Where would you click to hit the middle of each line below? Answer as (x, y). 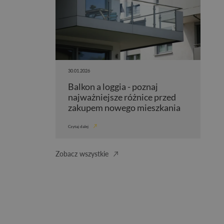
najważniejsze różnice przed (122, 97)
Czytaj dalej (78, 126)
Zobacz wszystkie (82, 153)
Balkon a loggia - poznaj (113, 86)
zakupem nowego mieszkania (124, 107)
